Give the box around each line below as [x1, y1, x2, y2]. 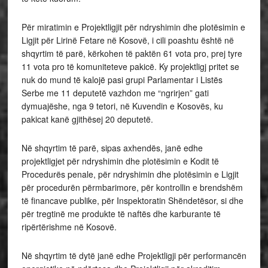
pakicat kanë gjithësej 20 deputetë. [21, 113, 153, 125]
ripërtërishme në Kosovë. [21, 221, 117, 233]
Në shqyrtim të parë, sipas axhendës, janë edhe [21, 142, 203, 154]
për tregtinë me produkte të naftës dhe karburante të [21, 208, 221, 220]
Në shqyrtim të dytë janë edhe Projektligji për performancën [21, 249, 246, 261]
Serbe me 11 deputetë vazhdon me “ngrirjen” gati [21, 87, 209, 99]
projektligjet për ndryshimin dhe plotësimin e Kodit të [21, 155, 219, 167]
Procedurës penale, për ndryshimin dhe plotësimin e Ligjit [21, 168, 239, 180]
